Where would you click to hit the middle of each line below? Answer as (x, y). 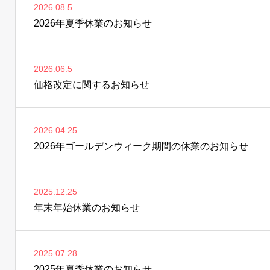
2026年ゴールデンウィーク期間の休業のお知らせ (141, 146)
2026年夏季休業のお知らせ (93, 23)
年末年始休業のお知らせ (87, 208)
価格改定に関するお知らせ (92, 85)
